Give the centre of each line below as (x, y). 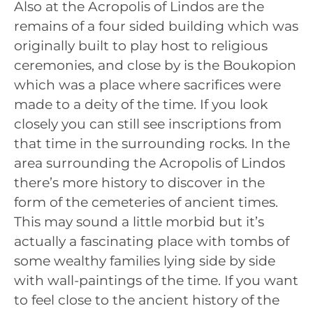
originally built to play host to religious (141, 45)
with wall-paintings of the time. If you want (156, 280)
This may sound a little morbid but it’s (139, 221)
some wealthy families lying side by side (145, 261)
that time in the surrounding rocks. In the (152, 143)
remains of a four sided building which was (156, 26)
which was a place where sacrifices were (147, 85)
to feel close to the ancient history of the (147, 300)
